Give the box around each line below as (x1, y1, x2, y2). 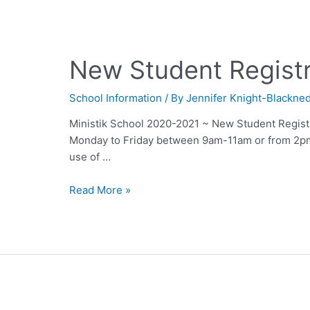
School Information (69, 91, 163, 105)
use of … (69, 150, 111, 164)
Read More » (69, 183, 131, 197)
